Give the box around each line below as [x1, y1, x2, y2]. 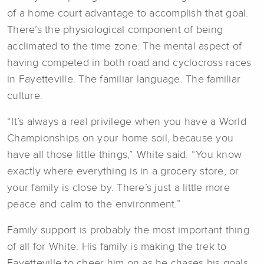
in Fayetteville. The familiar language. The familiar [7, 74, 240, 85]
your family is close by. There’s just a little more [7, 182, 230, 193]
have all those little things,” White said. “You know [7, 149, 242, 160]
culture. [7, 90, 42, 101]
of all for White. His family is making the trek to [7, 241, 227, 252]
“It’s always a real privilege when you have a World [7, 116, 246, 127]
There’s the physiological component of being [7, 24, 223, 35]
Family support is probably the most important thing [7, 225, 249, 236]
